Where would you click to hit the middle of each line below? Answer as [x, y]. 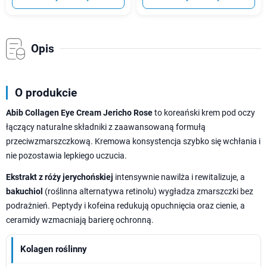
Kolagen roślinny [54, 249]
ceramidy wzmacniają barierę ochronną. [80, 220]
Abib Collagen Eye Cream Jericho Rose [79, 112]
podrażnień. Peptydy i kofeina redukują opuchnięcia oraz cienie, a [125, 205]
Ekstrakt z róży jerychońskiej [60, 177]
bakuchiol [24, 191]
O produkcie [46, 92]
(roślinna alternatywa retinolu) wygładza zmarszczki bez [148, 191]
